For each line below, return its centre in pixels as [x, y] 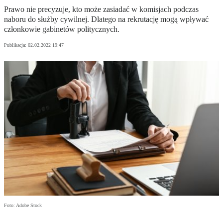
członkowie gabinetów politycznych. [62, 29]
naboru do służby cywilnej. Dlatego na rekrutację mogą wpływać [106, 19]
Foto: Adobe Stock [23, 206]
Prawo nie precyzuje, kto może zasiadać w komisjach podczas [101, 9]
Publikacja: [16, 45]
